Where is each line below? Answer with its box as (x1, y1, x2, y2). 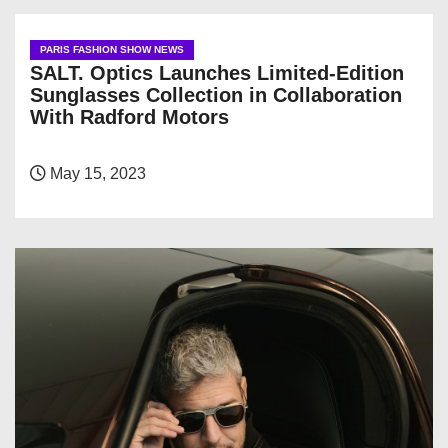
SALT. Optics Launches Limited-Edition (30, 62, 404, 85)
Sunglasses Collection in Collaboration (30, 84, 402, 107)
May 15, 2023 (46, 165, 146, 183)
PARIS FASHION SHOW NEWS (40, 44, 184, 56)
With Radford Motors (30, 106, 229, 129)
